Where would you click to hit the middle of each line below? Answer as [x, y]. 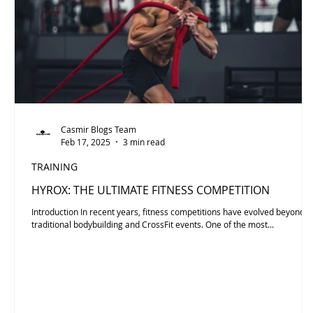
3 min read [144, 141]
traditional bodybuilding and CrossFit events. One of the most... [153, 224]
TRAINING [54, 166]
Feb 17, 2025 [86, 141]
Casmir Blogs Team [99, 130]
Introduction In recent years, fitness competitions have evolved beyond [168, 211]
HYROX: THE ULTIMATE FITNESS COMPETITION [151, 190]
